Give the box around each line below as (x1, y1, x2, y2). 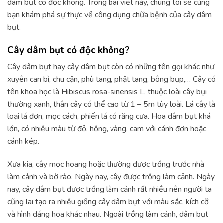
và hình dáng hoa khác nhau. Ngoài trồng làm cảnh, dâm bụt (7, 209, 208, 220)
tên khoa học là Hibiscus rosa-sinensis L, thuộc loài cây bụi (7, 86, 207, 98)
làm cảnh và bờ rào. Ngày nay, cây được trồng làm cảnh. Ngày (7, 171, 215, 183)
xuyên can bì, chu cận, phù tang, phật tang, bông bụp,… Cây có (7, 74, 216, 85)
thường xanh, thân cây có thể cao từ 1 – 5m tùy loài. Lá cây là (7, 99, 215, 110)
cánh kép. (7, 136, 39, 147)
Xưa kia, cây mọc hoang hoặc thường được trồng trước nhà (7, 159, 204, 170)
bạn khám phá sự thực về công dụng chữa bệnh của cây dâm (7, 9, 212, 20)
